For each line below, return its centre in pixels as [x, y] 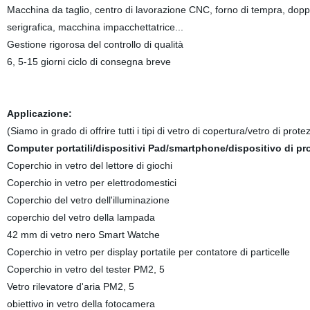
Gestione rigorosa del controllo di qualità [95, 44]
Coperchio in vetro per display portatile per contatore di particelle [148, 252]
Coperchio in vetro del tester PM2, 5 [85, 269]
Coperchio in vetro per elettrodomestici [91, 183]
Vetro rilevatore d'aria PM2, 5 [70, 286]
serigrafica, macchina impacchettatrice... [95, 27]
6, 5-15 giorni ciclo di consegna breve [91, 62]
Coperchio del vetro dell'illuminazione [88, 200]
